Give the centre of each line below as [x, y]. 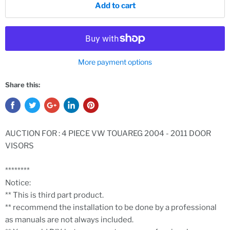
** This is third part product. [54, 195]
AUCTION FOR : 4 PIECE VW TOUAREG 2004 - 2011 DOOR [108, 134]
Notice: [18, 183]
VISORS [20, 146]
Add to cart [115, 6]
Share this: [23, 85]
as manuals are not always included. [69, 220]
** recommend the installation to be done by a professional [111, 208]
